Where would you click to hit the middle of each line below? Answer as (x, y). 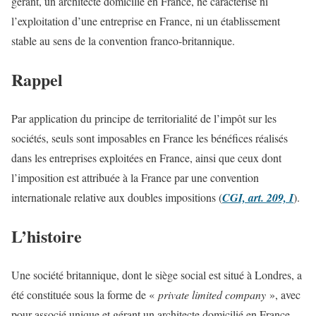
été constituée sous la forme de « (85, 294)
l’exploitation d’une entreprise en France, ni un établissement (146, 21)
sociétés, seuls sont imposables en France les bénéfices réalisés (150, 138)
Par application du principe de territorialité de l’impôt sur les (144, 118)
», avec (283, 294)
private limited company (212, 294)
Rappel (37, 79)
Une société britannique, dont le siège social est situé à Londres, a (157, 274)
